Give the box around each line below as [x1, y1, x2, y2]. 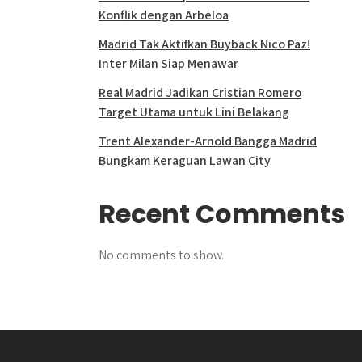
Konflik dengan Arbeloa [99, 6, 229, 23]
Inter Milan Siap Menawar [99, 55, 238, 72]
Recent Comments [99, 196, 345, 232]
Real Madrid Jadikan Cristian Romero [99, 84, 301, 101]
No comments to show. [99, 246, 224, 263]
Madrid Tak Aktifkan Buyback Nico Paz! [99, 36, 310, 53]
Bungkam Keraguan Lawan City [99, 152, 271, 169]
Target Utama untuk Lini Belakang [99, 103, 289, 120]
